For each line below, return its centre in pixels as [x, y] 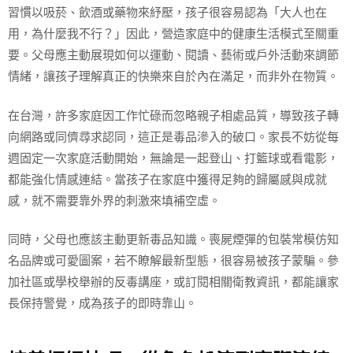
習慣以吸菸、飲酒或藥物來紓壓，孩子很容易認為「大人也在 [167, 13]
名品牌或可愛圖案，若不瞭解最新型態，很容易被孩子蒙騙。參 [173, 261]
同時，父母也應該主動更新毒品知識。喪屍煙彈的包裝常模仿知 [173, 240]
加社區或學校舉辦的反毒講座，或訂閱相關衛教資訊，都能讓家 [173, 282]
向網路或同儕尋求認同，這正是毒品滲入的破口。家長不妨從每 [173, 137]
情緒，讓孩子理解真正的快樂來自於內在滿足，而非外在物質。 [173, 76]
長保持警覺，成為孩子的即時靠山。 [102, 303]
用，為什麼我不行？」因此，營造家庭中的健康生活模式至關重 [173, 34]
